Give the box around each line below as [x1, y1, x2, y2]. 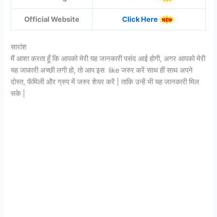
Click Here [122, 15, 158, 24]
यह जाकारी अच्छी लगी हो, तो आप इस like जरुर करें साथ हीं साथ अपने [11, 66, 193, 75]
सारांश [11, 43, 27, 52]
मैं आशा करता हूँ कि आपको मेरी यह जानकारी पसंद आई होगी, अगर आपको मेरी [11, 54, 206, 63]
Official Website [24, 15, 79, 24]
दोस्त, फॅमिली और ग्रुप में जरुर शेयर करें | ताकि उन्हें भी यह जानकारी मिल [11, 77, 200, 87]
